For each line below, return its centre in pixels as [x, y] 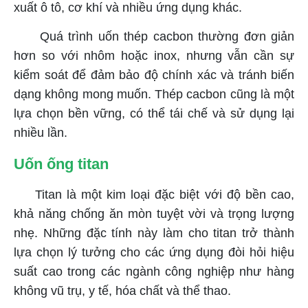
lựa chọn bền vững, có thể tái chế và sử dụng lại [154, 113]
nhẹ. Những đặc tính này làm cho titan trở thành [154, 233]
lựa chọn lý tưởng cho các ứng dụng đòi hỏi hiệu [154, 252]
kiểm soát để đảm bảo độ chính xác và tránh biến [154, 75]
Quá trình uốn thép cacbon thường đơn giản [154, 36]
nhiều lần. [41, 132]
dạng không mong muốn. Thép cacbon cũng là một [154, 94]
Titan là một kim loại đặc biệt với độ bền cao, [165, 194]
